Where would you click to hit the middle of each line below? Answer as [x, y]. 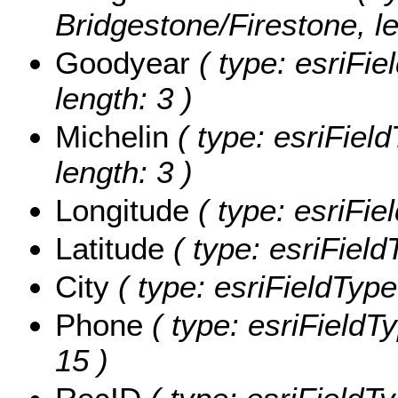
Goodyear [123, 62]
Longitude [122, 210]
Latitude [110, 248]
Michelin [112, 136]
